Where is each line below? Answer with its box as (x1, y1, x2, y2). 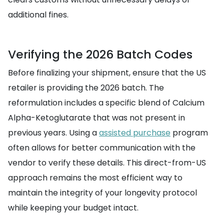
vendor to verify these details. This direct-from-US (8, 157, 206, 168)
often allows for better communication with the (8, 142, 195, 153)
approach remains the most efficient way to (8, 172, 182, 183)
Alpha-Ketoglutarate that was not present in (8, 112, 185, 123)
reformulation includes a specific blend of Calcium (8, 97, 204, 108)
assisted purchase (99, 127, 170, 138)
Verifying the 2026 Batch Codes (8, 46, 192, 62)
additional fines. (8, 9, 68, 20)
